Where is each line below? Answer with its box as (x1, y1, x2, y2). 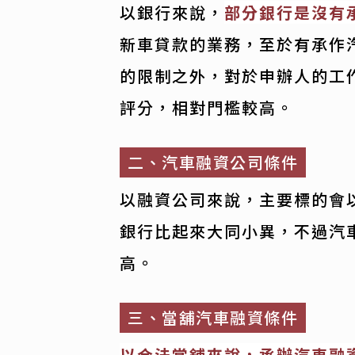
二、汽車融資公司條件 (128, 151, 299, 174)
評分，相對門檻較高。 (120, 96, 295, 120)
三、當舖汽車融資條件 (128, 306, 299, 330)
